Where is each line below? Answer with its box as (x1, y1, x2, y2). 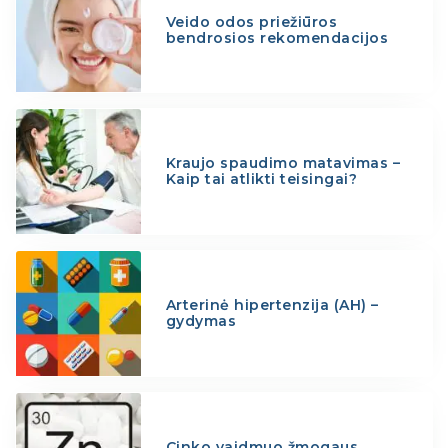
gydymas (165, 312, 237, 331)
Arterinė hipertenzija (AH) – (165, 296, 379, 315)
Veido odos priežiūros (165, 12, 338, 31)
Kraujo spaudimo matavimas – (165, 154, 401, 173)
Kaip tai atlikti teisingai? (165, 170, 358, 189)
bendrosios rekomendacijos (165, 28, 389, 47)
